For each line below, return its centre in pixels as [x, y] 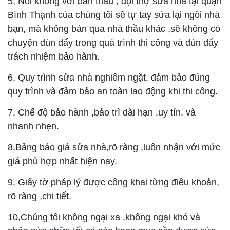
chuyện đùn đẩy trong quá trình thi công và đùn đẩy [113, 43]
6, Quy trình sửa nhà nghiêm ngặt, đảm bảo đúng [109, 78]
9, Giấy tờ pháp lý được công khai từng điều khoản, [113, 183]
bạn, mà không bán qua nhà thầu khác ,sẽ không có [114, 29]
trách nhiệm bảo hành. [54, 57]
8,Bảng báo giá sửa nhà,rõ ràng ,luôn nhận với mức [114, 148]
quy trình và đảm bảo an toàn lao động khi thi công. [113, 92]
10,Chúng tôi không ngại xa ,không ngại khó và [104, 217]
